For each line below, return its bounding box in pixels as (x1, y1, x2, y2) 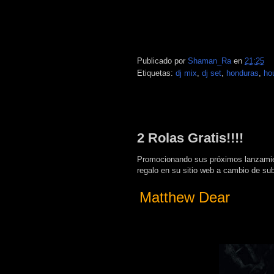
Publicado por (137, 56, 188, 65)
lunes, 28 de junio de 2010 (137, 109, 240, 119)
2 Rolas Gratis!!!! (137, 130, 243, 146)
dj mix (176, 68, 197, 78)
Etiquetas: (137, 68, 176, 78)
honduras (226, 68, 259, 78)
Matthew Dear (139, 188, 230, 206)
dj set (202, 68, 221, 78)
